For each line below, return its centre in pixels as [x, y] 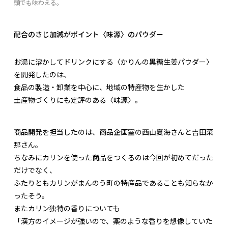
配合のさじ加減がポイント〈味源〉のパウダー [89, 34]
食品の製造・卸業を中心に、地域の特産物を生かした [99, 87]
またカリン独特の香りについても [67, 208]
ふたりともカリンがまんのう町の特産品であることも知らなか [113, 183]
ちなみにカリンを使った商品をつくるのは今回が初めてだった [113, 158]
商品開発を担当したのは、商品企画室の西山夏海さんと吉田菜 [113, 132]
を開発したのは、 [42, 75]
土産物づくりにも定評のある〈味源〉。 [78, 100]
